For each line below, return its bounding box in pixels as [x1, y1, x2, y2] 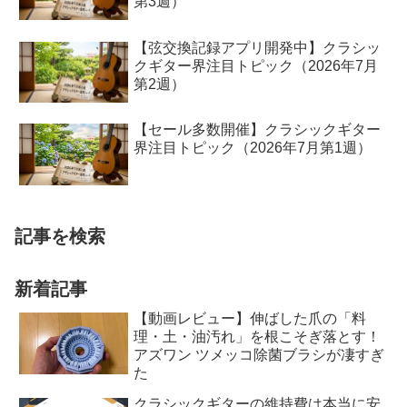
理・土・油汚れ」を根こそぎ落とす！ [134, 329, 382, 345]
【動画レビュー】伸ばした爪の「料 [134, 311, 367, 327]
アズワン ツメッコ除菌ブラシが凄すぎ [134, 347, 385, 363]
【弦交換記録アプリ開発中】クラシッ [134, 39, 382, 55]
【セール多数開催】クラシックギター [134, 122, 382, 138]
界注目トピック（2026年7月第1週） [134, 140, 372, 156]
